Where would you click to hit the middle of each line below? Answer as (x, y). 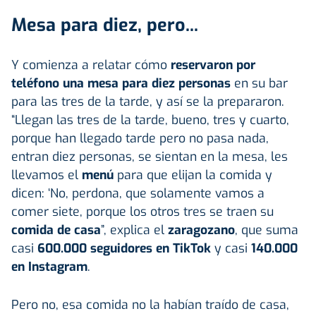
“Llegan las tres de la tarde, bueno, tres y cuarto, (150, 120)
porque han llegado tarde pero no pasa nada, (140, 138)
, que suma (267, 230)
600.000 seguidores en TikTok (124, 248)
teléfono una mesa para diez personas (121, 83)
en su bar (259, 83)
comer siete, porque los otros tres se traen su (142, 211)
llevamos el (47, 175)
